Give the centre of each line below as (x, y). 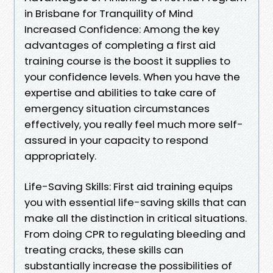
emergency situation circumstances (117, 108)
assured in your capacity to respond (116, 140)
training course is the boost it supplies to (127, 61)
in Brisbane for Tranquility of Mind (109, 13)
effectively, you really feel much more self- (134, 124)
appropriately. (60, 156)
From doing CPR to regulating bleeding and (135, 234)
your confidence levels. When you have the (132, 76)
